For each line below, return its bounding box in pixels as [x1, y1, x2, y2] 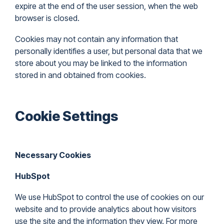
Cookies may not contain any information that [15, 34, 178, 44]
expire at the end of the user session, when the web [15, 1, 198, 11]
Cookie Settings [15, 108, 118, 124]
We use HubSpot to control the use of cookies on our [15, 192, 204, 202]
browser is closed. [15, 13, 79, 23]
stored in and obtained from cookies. [15, 70, 146, 80]
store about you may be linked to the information [15, 58, 187, 68]
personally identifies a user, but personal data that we [15, 46, 202, 56]
